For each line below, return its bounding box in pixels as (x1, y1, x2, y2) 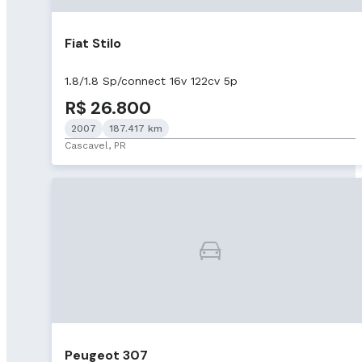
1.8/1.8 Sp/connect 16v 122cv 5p (65, 74, 238, 88)
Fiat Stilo (65, 35, 121, 52)
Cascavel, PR (65, 140, 126, 152)
